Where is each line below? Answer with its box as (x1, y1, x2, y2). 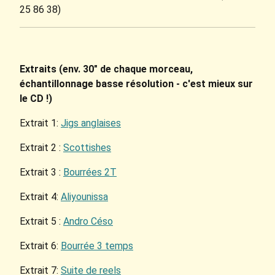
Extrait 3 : (20, 166, 63, 179)
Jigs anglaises (61, 117, 121, 130)
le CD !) (20, 93, 52, 105)
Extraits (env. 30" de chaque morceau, (20, 63, 193, 76)
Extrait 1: (20, 117, 61, 130)
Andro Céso (63, 215, 113, 228)
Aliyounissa (61, 191, 108, 203)
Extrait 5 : (20, 215, 63, 228)
